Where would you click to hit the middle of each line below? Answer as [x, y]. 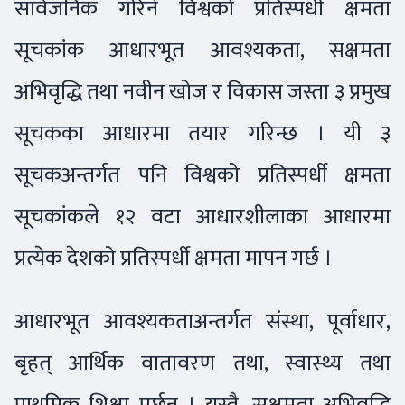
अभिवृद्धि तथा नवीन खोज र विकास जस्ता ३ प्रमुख [202, 92]
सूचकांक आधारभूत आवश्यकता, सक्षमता [202, 51]
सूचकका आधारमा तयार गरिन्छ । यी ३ [202, 134]
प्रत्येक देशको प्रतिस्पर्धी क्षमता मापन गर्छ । [174, 259]
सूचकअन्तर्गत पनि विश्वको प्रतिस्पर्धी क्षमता [202, 175]
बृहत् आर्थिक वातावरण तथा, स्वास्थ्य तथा [202, 363]
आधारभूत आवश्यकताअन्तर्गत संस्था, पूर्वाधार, [202, 322]
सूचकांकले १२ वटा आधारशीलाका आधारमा [202, 217]
